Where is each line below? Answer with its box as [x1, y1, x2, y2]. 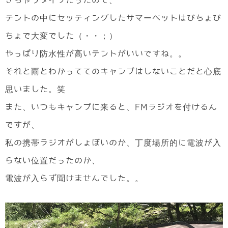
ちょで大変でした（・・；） [5, 32, 118, 40]
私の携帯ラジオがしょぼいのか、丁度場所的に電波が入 [5, 138, 221, 147]
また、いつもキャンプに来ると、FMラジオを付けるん [5, 103, 217, 111]
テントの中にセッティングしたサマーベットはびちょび [5, 14, 221, 22]
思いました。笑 [5, 85, 66, 94]
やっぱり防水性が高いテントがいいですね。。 [5, 49, 187, 58]
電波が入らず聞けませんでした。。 [5, 174, 144, 183]
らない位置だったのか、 [5, 156, 100, 165]
